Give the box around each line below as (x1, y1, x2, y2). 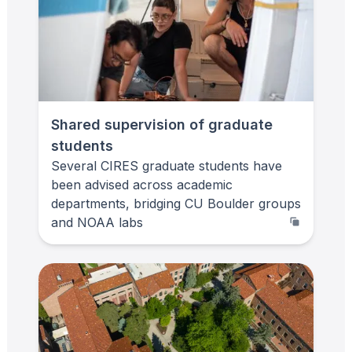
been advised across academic (51, 176, 233, 192)
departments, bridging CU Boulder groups (51, 195, 301, 211)
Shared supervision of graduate (51, 115, 273, 133)
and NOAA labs (51, 214, 143, 230)
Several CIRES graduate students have (51, 157, 282, 174)
